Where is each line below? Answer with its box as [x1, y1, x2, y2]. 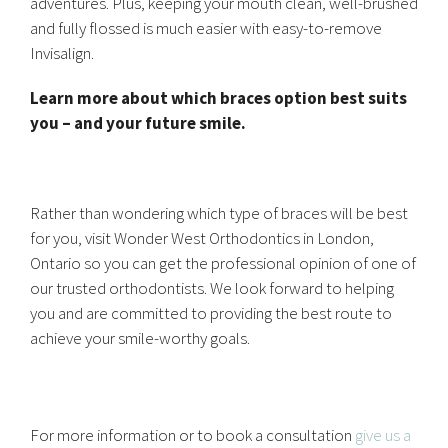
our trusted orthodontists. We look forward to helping [30, 277, 394, 299]
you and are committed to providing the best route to [30, 302, 392, 324]
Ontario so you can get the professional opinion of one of [30, 252, 416, 274]
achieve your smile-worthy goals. [30, 327, 250, 349]
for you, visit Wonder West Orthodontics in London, [30, 227, 374, 249]
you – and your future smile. [30, 112, 246, 134]
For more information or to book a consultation [30, 424, 355, 446]
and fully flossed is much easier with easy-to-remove [30, 17, 382, 39]
